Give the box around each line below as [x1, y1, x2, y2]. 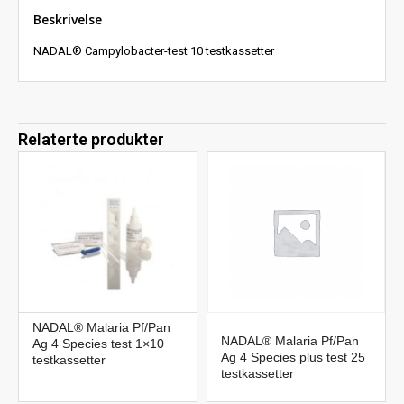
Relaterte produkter [18, 130, 164, 150]
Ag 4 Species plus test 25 [221, 350, 365, 365]
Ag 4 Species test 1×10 [32, 336, 164, 352]
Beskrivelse [33, 11, 103, 29]
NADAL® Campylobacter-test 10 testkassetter [33, 44, 275, 59]
